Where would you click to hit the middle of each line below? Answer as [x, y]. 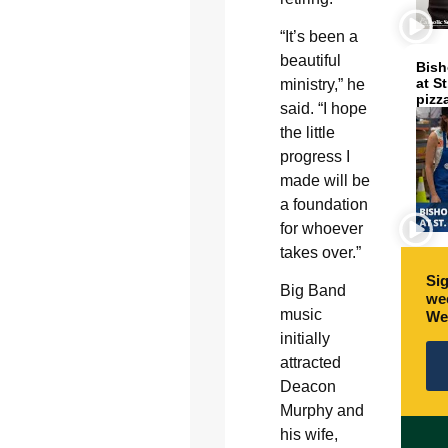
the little [307, 133]
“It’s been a [318, 37]
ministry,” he [322, 85]
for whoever [321, 229]
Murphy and [321, 411]
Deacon [307, 387]
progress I [314, 157]
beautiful [310, 61]
